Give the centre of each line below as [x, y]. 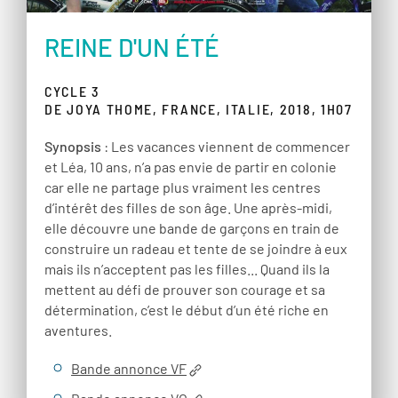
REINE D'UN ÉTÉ [132, 48]
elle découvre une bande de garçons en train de [192, 228]
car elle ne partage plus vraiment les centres [183, 187]
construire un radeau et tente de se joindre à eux [196, 249]
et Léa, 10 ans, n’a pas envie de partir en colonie [191, 167]
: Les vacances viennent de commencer [226, 147]
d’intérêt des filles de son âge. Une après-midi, [188, 208]
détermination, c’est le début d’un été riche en [187, 310]
